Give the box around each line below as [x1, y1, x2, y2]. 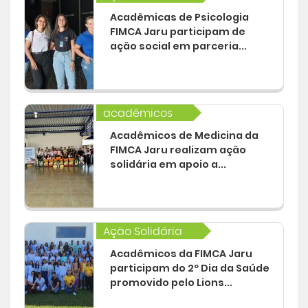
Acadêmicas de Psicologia [109, 10, 249, 24]
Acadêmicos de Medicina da [109, 129, 258, 142]
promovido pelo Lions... [109, 276, 232, 289]
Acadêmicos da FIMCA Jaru [109, 247, 252, 261]
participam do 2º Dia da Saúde [109, 261, 269, 275]
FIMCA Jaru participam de [109, 25, 245, 38]
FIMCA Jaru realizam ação [109, 143, 246, 157]
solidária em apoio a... [109, 157, 226, 171]
